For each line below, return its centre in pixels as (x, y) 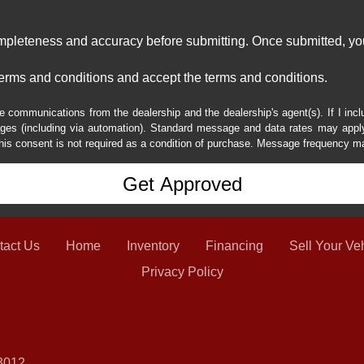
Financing (234, 246)
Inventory (153, 246)
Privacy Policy (182, 272)
